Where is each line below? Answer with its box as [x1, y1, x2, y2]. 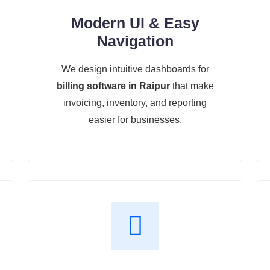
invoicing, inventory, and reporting [63, 97, 207, 108]
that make [169, 80, 214, 91]
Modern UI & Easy [71, 14, 199, 31]
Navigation [96, 32, 174, 49]
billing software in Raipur [56, 80, 170, 91]
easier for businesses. [88, 114, 182, 125]
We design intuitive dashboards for [61, 63, 209, 74]
